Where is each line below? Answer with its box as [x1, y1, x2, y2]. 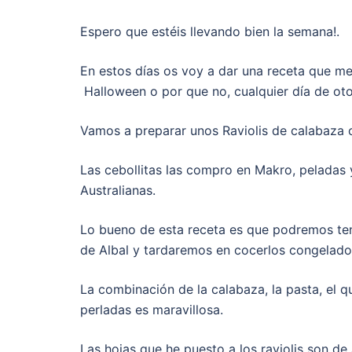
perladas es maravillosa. [80, 301, 223, 317]
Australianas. [80, 181, 156, 198]
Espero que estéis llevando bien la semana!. [80, 23, 339, 39]
